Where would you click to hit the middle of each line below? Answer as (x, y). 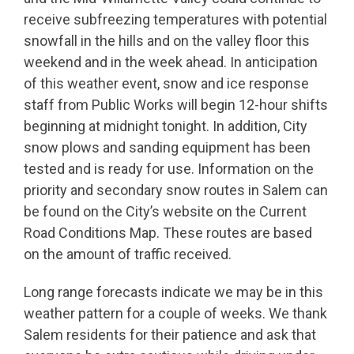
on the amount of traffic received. (128, 254)
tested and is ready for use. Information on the (169, 168)
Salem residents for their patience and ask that (170, 335)
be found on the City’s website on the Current (165, 211)
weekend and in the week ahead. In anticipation (171, 62)
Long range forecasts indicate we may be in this (173, 292)
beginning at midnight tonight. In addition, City (166, 126)
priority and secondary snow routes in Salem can (176, 190)
